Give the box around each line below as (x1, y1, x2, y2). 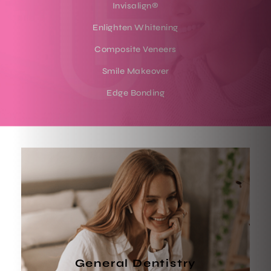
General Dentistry (74, 256, 197, 270)
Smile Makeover (102, 65, 169, 76)
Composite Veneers (94, 44, 177, 54)
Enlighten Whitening (93, 22, 178, 33)
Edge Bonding (106, 87, 165, 98)
